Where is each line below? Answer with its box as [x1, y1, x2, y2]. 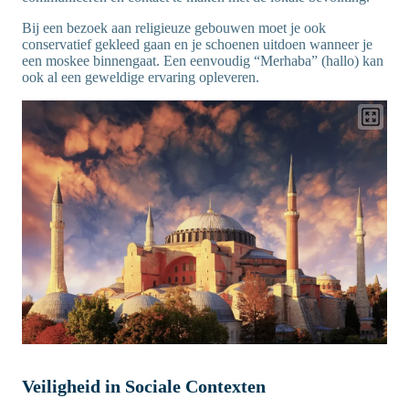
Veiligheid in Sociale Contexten [22, 376, 266, 397]
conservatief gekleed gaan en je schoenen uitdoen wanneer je [22, 37, 372, 53]
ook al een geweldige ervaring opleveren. [22, 69, 259, 86]
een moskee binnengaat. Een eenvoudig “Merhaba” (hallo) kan [22, 53, 383, 69]
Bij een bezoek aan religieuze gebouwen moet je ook [22, 20, 326, 37]
